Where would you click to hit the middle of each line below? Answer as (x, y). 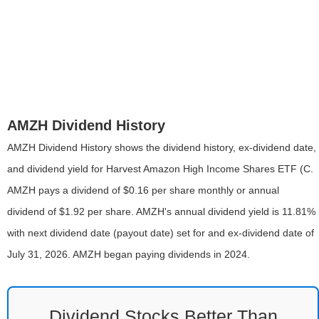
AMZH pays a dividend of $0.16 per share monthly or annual (143, 190)
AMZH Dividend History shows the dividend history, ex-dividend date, (162, 147)
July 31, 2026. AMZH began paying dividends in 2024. (129, 254)
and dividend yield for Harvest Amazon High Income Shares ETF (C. (160, 169)
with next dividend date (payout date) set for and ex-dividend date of (161, 233)
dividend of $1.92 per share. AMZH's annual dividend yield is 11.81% (161, 211)
